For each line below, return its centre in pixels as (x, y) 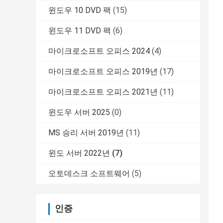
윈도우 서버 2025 (79, 112)
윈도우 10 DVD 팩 (80, 10)
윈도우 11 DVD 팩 (80, 31)
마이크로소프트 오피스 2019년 (103, 72)
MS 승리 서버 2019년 (86, 133)
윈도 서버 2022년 (79, 153)
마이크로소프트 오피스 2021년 (103, 92)
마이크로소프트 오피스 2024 (99, 51)
